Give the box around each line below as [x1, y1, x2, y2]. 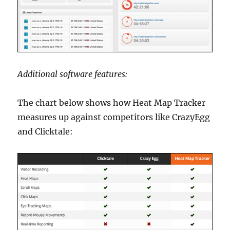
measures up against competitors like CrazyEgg [17, 112, 210, 123]
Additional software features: [17, 69, 128, 80]
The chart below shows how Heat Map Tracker [17, 98, 206, 108]
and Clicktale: [17, 126, 73, 137]
